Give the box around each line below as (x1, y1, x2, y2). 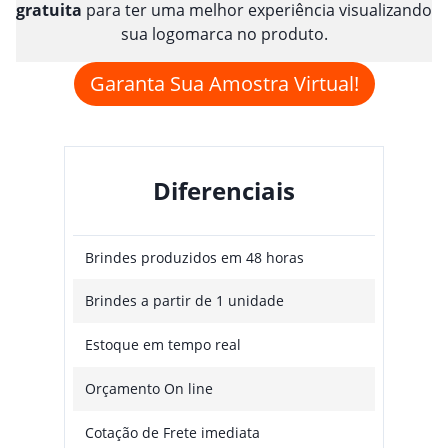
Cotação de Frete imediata (85, 423, 260, 443)
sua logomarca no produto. (120, 23, 328, 46)
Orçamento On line (85, 379, 213, 399)
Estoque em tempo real (85, 335, 241, 355)
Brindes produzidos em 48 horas (85, 247, 304, 267)
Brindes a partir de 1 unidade (85, 291, 284, 311)
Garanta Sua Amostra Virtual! (89, 70, 359, 98)
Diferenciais (153, 174, 295, 208)
